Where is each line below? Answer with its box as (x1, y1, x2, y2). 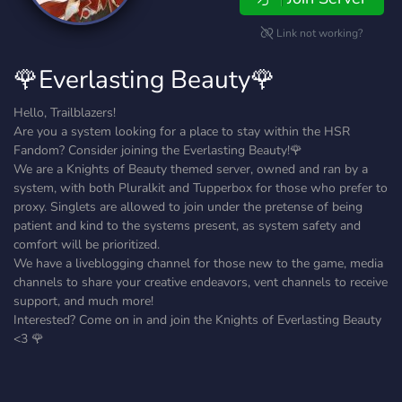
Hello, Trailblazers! (13, 104, 116, 121)
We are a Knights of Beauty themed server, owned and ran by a (13, 161, 368, 178)
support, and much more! (13, 293, 153, 310)
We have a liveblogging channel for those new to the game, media (13, 255, 383, 272)
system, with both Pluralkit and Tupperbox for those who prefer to (13, 179, 388, 197)
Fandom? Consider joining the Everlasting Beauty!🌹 (13, 142, 302, 159)
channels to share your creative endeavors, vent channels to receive (13, 274, 388, 291)
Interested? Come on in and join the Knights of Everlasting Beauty (13, 311, 381, 328)
